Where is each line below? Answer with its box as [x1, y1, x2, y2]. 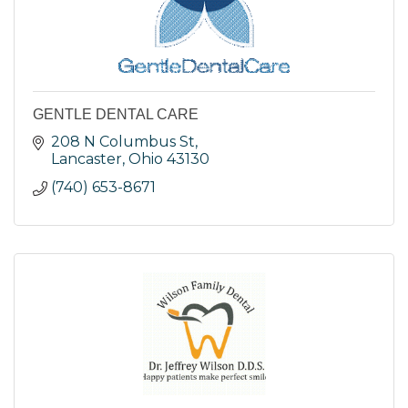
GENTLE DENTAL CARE [33, 107, 199, 123]
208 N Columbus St [51, 133, 195, 151]
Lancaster [51, 150, 122, 168]
